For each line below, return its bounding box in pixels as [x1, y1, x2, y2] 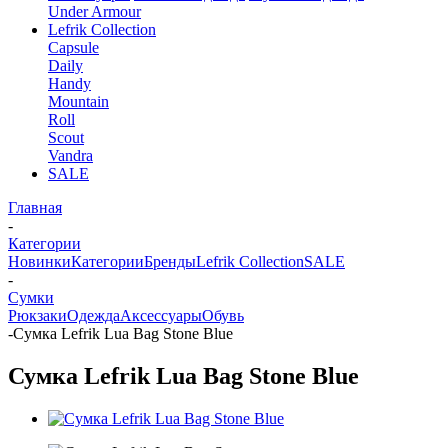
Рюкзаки [8, 307, 67, 324]
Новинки [8, 253, 71, 270]
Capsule [48, 39, 99, 56]
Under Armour [48, 3, 141, 20]
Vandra [48, 147, 93, 164]
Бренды [144, 253, 196, 270]
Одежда [67, 307, 120, 324]
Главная [8, 199, 62, 216]
